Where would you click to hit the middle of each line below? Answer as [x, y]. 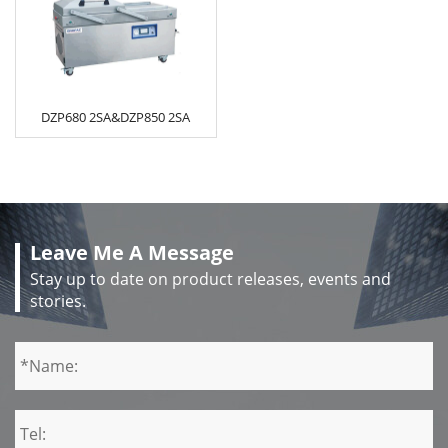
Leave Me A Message [132, 253]
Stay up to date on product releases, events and [210, 279]
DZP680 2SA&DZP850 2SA [116, 117]
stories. [58, 301]
